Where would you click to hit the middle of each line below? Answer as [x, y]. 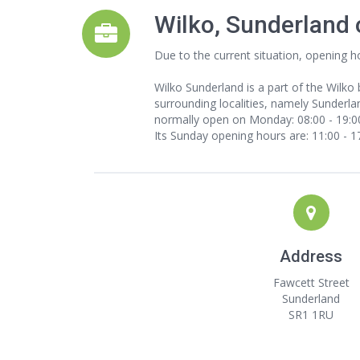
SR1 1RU [311, 315]
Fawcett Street [311, 282]
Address [311, 256]
